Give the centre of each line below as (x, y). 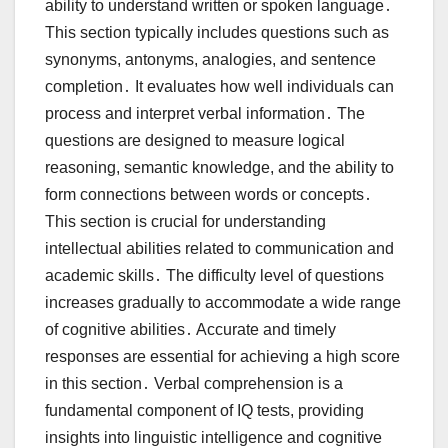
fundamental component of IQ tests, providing (204, 410)
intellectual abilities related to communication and (219, 248)
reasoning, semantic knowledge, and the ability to (219, 167)
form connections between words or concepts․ (208, 194)
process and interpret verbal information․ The (205, 113)
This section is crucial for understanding (185, 221)
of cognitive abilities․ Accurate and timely (190, 329)
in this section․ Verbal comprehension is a (194, 383)
